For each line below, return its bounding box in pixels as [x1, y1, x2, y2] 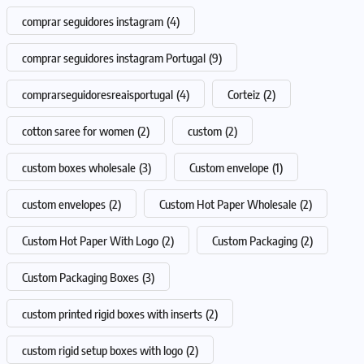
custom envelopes [22, 196, 106, 211]
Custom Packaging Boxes [22, 269, 139, 284]
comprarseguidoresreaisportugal [22, 86, 173, 102]
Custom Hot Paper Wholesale [159, 196, 297, 211]
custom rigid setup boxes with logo [22, 342, 183, 357]
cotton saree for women [22, 123, 134, 138]
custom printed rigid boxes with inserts [22, 305, 202, 321]
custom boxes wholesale [22, 159, 136, 175]
